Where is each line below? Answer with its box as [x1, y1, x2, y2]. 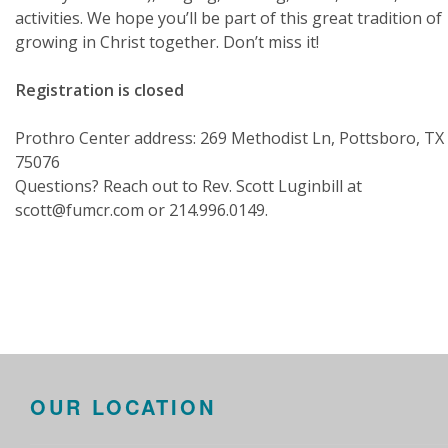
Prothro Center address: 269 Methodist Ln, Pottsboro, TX [15, 127, 444, 149]
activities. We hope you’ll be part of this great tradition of [15, 7, 442, 29]
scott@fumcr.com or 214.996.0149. [15, 199, 268, 221]
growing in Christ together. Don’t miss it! [15, 31, 319, 53]
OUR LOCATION [30, 392, 216, 421]
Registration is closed [15, 79, 184, 101]
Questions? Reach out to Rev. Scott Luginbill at [15, 175, 362, 197]
